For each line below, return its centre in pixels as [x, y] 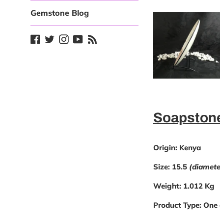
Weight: [167, 186]
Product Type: [177, 205]
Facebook [57, 38]
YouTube [97, 38]
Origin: [166, 148]
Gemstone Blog [60, 13]
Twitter [66, 38]
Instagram [87, 38]
